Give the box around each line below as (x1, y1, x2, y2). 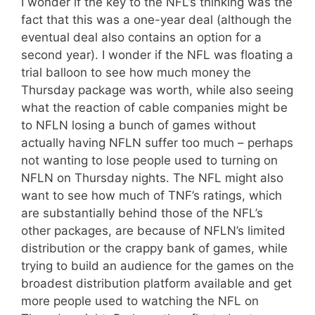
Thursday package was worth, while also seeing (21, 82, 293, 97)
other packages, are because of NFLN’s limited (21, 223, 285, 238)
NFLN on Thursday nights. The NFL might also (21, 170, 283, 185)
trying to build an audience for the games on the (21, 258, 294, 273)
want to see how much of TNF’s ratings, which (21, 188, 282, 202)
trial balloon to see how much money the (21, 65, 251, 79)
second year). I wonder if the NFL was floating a (21, 47, 293, 62)
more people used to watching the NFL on (21, 293, 259, 308)
